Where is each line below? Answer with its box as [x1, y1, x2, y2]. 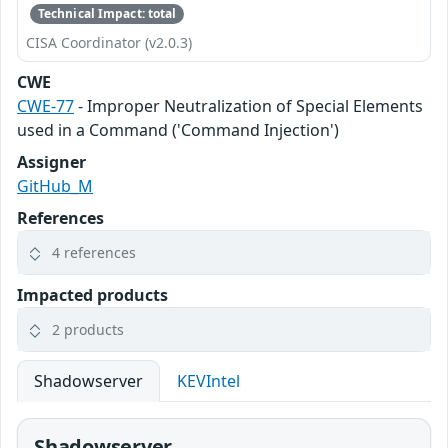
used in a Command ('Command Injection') [17, 119, 339, 142]
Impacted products [17, 284, 168, 307]
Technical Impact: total [37, 4, 177, 22]
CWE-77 [17, 95, 74, 118]
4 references [52, 243, 136, 263]
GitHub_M [17, 175, 93, 198]
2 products [52, 320, 124, 340]
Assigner [17, 151, 86, 174]
